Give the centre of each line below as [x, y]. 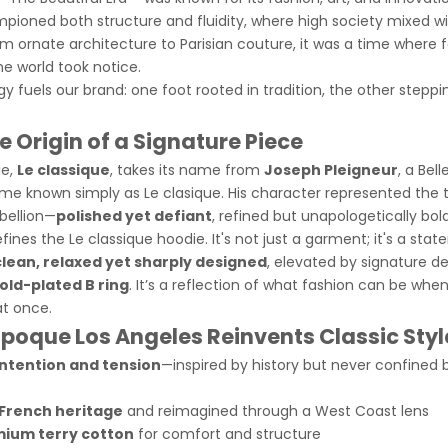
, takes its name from [187, 169]
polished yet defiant [134, 215]
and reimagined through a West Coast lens [276, 410]
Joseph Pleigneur [331, 169]
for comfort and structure [227, 433]
